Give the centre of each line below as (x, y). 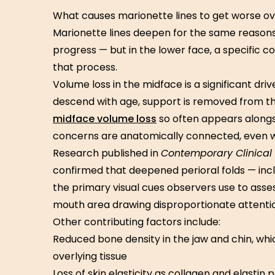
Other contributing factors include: (137, 222)
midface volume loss (105, 119)
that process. (85, 67)
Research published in (107, 153)
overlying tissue (90, 256)
